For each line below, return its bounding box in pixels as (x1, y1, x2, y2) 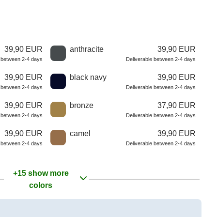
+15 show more (13, 169, 69, 177)
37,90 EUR (157, 101, 196, 109)
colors (29, 181, 52, 189)
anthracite (70, 45, 104, 53)
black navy (70, 73, 107, 81)
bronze (70, 101, 93, 109)
